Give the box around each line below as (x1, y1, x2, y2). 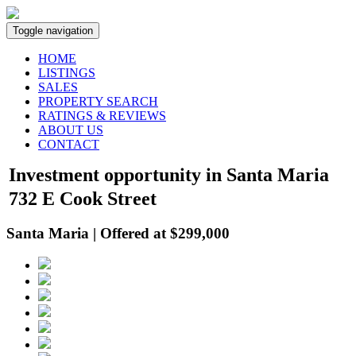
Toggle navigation (13, 25, 93, 37)
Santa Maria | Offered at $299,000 (6, 224, 230, 242)
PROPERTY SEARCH (38, 95, 158, 108)
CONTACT (38, 137, 99, 151)
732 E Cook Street (9, 188, 157, 209)
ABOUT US (38, 123, 103, 137)
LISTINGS (38, 66, 95, 79)
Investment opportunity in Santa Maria (9, 164, 329, 185)
